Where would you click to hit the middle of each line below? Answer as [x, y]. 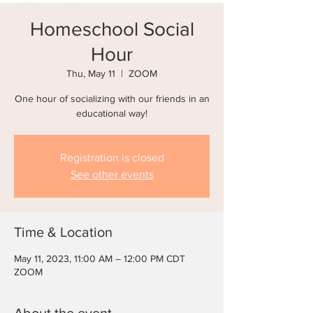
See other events [112, 174]
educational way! [112, 113]
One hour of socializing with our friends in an [112, 99]
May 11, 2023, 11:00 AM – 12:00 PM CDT [100, 259]
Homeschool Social [112, 29]
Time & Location [63, 232]
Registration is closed [112, 158]
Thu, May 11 [91, 73]
